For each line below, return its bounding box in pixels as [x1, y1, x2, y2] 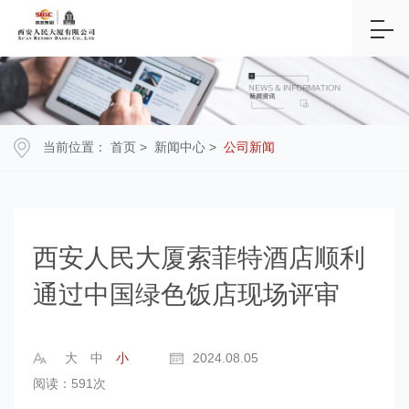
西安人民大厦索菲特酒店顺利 [32, 243, 365, 272]
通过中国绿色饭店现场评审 [32, 279, 340, 309]
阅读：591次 [32, 375, 106, 391]
